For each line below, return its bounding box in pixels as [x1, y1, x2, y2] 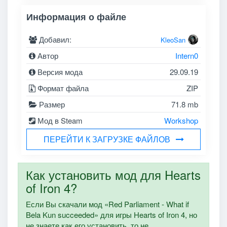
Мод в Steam [35, 115, 83, 126]
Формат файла [35, 82, 89, 93]
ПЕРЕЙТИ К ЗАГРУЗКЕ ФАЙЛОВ [43, 133, 170, 145]
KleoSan [160, 34, 185, 45]
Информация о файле [26, 10, 127, 23]
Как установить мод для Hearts [25, 165, 201, 183]
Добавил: [37, 33, 72, 45]
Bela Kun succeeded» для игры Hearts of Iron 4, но [25, 209, 197, 220]
